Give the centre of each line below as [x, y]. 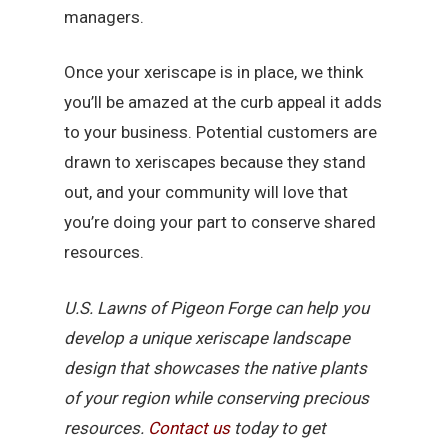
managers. [104, 16]
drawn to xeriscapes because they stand [215, 162]
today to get [280, 427]
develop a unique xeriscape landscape [207, 337]
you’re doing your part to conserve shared [220, 222]
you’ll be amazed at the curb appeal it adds [223, 102]
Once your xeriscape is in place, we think [214, 72]
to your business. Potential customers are [221, 132]
